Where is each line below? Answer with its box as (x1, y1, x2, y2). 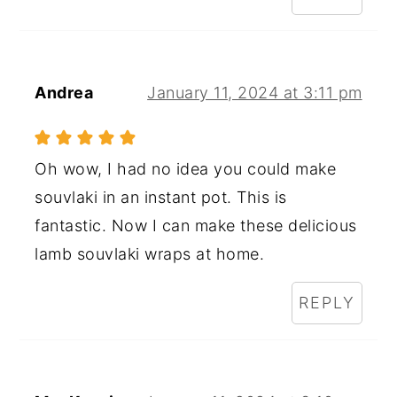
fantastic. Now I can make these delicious (35, 215, 357, 235)
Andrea (35, 82, 94, 102)
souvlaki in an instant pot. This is (35, 187, 287, 206)
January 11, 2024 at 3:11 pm (147, 82, 362, 102)
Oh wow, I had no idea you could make (35, 159, 337, 178)
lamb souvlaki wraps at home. (35, 244, 265, 263)
